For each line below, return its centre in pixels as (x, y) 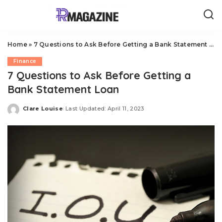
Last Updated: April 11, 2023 (105, 108)
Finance (25, 61)
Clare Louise (43, 108)
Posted (34, 112)
